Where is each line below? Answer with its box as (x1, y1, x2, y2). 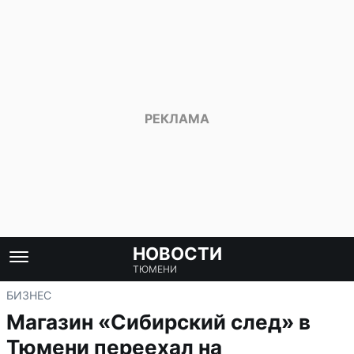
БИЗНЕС (6, 288, 51, 302)
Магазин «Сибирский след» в (6, 310, 311, 334)
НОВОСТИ (132, 243, 222, 264)
